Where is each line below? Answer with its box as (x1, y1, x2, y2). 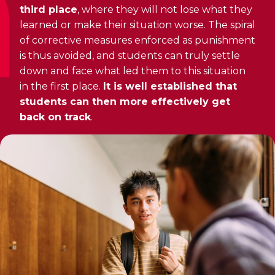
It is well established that (103, 80, 237, 92)
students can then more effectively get (20, 96, 230, 107)
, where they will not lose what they (77, 4, 252, 15)
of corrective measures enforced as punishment (20, 34, 255, 46)
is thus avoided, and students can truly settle (20, 50, 240, 61)
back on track (20, 111, 91, 123)
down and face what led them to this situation (20, 65, 246, 77)
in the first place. (20, 80, 103, 92)
